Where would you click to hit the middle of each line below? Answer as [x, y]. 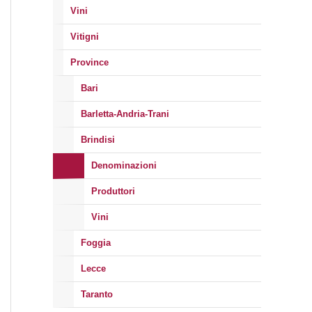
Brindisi [98, 140]
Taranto [97, 294]
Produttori [113, 191]
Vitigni [85, 37]
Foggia [96, 243]
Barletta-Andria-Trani [125, 114]
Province [89, 62]
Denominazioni [124, 165]
